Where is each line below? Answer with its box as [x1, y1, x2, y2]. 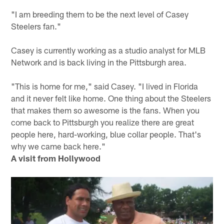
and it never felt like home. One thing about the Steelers [11, 92, 211, 103]
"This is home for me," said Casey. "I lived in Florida [11, 80, 198, 91]
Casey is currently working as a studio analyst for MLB [11, 44, 206, 55]
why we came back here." [11, 140, 106, 151]
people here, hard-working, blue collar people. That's [11, 128, 201, 139]
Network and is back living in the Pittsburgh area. [11, 56, 187, 67]
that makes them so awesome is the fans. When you [11, 104, 200, 115]
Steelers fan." [11, 20, 61, 31]
